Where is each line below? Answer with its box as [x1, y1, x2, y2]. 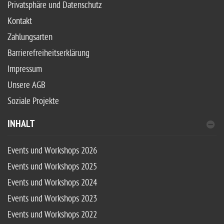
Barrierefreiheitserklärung [7, 48, 89, 59]
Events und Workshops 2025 [7, 161, 97, 172]
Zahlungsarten [7, 32, 52, 43]
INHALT [7, 118, 34, 131]
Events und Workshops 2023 [7, 193, 97, 204]
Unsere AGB [7, 80, 45, 91]
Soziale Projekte [7, 96, 59, 107]
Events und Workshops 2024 [7, 177, 97, 188]
